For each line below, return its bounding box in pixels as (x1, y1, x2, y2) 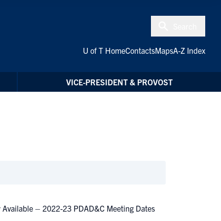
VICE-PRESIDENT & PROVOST (66, 77, 173, 87)
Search (173, 21, 197, 31)
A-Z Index (173, 45, 205, 55)
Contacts (125, 45, 155, 55)
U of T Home (83, 45, 125, 55)
